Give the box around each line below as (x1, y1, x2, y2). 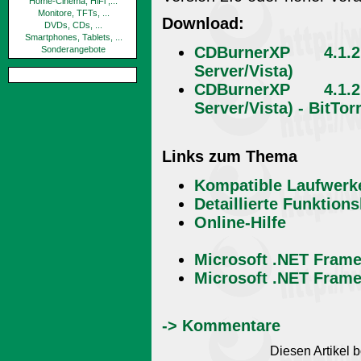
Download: (162, 14, 244, 32)
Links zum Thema (162, 147, 297, 165)
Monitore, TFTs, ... (37, 8, 110, 18)
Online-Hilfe (194, 213, 286, 231)
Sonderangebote (41, 44, 106, 54)
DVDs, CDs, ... (44, 20, 102, 30)
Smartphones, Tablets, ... (24, 32, 122, 42)
